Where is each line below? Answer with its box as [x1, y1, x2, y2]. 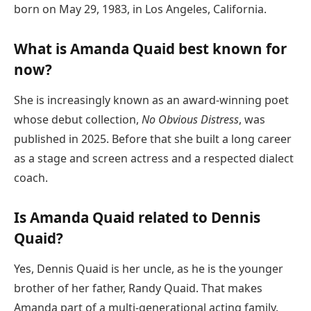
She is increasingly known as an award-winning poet [14, 92, 289, 108]
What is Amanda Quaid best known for [14, 38, 287, 58]
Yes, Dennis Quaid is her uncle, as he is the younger [14, 261, 283, 277]
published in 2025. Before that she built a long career [14, 131, 292, 147]
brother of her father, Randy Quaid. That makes [14, 280, 262, 296]
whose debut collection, [14, 112, 142, 128]
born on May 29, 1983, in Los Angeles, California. [14, 1, 267, 17]
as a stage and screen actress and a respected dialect [14, 151, 294, 167]
